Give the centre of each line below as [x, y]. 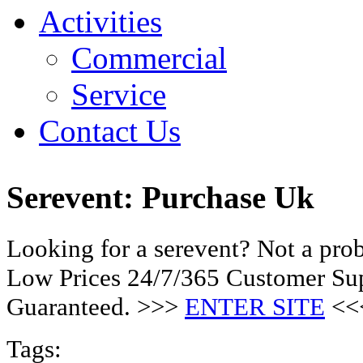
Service [119, 94]
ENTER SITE [255, 306]
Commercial [149, 58]
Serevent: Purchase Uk [160, 198]
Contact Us [110, 131]
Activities [100, 21]
